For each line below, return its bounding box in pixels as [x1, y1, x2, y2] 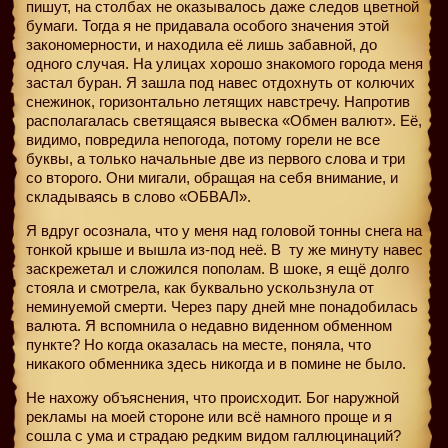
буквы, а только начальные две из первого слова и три [26, 149, 405, 167]
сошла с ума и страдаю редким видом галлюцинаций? [26, 426, 401, 444]
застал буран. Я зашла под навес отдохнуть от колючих [26, 73, 415, 91]
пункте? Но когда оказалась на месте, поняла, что [26, 335, 371, 353]
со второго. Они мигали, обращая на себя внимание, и [26, 168, 398, 186]
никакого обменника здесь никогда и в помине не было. [26, 354, 406, 372]
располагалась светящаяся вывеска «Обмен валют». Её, [26, 111, 422, 129]
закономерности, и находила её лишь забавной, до [26, 35, 377, 53]
